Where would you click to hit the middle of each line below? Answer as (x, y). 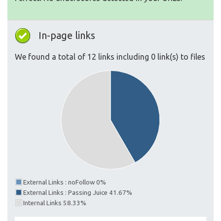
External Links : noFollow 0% (65, 182)
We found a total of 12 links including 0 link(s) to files (110, 57)
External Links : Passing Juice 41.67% (78, 193)
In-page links (67, 35)
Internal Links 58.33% (55, 203)
